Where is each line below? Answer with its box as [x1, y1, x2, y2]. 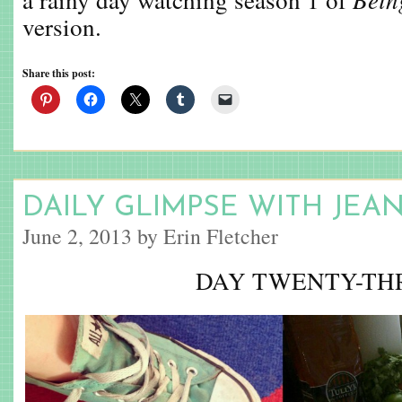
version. [22, 10, 109, 43]
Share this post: [22, 66, 95, 81]
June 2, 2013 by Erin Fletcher [22, 222, 278, 250]
